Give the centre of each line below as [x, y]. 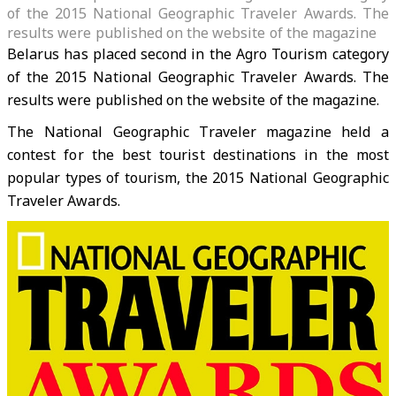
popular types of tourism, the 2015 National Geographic [198, 178]
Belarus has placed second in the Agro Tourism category [198, 54]
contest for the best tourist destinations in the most [198, 155]
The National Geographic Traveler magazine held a [198, 132]
